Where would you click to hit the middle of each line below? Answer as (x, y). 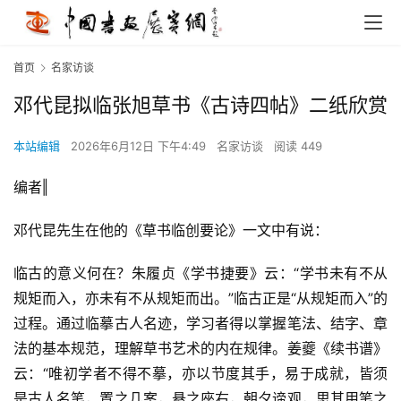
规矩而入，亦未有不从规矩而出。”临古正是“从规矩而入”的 (200, 299)
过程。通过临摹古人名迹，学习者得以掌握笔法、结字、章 (200, 324)
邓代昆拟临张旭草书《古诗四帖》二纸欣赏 (200, 105)
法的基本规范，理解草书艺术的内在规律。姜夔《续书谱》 (200, 349)
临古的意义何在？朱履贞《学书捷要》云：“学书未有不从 (200, 273)
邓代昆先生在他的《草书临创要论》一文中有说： (171, 230)
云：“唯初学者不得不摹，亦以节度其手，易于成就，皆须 (200, 374)
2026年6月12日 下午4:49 (140, 146)
